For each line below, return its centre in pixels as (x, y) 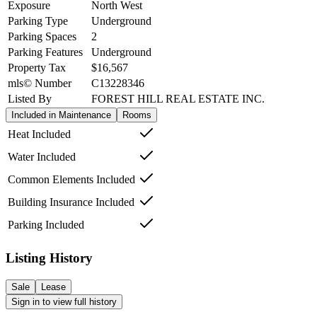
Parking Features (45, 52)
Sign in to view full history (64, 301)
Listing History (49, 258)
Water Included (42, 157)
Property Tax (37, 68)
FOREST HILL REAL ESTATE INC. (178, 99)
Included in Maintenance (61, 115)
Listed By (30, 99)
